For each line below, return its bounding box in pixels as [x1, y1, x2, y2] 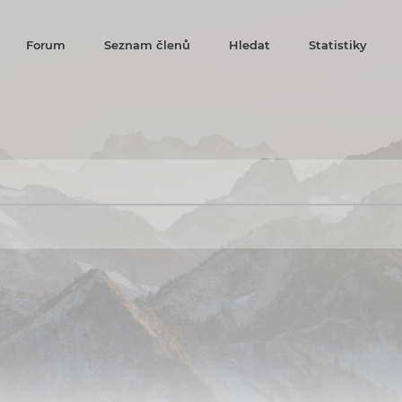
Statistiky [308, 38, 367, 52]
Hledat [228, 38, 270, 52]
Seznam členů [103, 38, 190, 52]
